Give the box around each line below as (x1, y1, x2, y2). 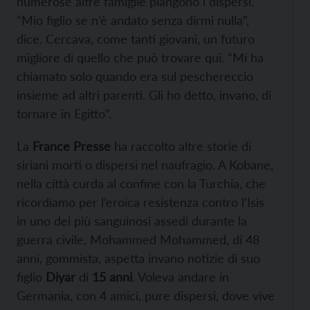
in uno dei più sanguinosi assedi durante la (17, 213, 247, 229)
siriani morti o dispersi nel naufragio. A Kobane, (17, 157, 273, 173)
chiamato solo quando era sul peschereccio (17, 69, 253, 84)
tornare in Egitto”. (17, 106, 111, 122)
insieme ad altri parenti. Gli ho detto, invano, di (17, 87, 271, 103)
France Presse (33, 138, 111, 154)
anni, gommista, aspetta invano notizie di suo (17, 250, 260, 266)
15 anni (89, 269, 132, 285)
